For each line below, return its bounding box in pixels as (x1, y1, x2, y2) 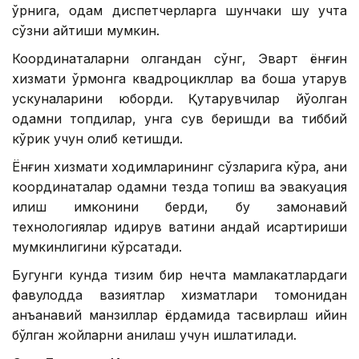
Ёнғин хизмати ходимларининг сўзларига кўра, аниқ (12, 159, 347, 175)
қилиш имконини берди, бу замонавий (12, 199, 347, 216)
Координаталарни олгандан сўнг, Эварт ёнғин (12, 50, 347, 67)
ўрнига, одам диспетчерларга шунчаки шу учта (12, 2, 347, 19)
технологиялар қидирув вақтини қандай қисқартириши (12, 219, 347, 236)
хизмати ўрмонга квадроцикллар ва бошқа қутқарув (12, 71, 347, 87)
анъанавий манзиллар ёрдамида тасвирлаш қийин (12, 307, 347, 324)
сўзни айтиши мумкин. (12, 22, 159, 39)
